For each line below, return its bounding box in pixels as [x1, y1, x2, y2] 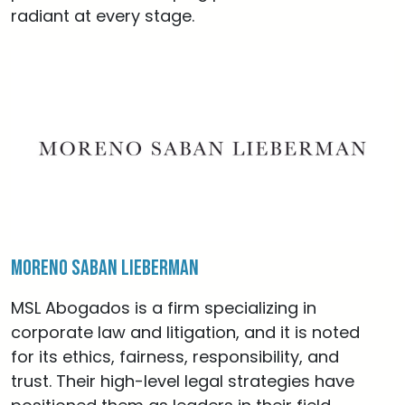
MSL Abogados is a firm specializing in [11, 297, 316, 319]
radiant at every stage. [11, 5, 194, 27]
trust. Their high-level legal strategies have [11, 370, 354, 392]
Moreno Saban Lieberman [11, 255, 199, 281]
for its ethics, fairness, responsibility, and [11, 345, 339, 368]
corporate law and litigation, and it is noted [11, 321, 360, 344]
